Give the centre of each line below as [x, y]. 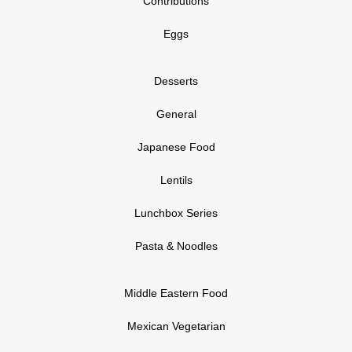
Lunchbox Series [176, 213]
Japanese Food [176, 147]
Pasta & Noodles [176, 246]
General [176, 114]
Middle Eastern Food [176, 293]
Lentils [176, 180]
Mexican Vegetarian [176, 326]
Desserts [176, 81]
